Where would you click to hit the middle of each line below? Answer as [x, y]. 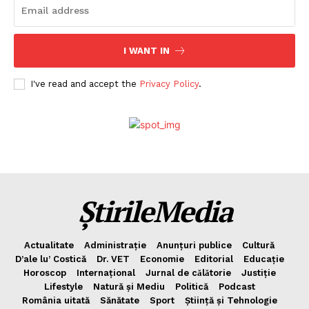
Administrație [115, 245]
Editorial [213, 259]
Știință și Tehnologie [231, 300]
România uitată [56, 300]
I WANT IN [146, 50]
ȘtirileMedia [154, 211]
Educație [263, 259]
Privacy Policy [169, 83]
